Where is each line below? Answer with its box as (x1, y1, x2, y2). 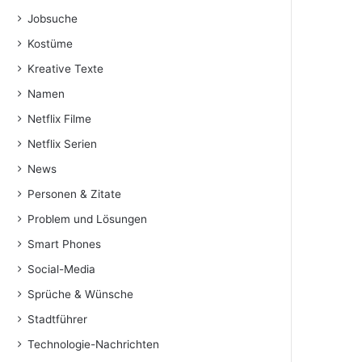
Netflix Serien (27, 137, 98, 150)
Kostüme (27, 37, 74, 50)
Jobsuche (27, 12, 78, 25)
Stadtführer (27, 313, 88, 326)
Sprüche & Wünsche (27, 288, 134, 301)
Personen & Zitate (27, 187, 122, 200)
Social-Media (27, 263, 96, 276)
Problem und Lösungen (27, 213, 148, 225)
